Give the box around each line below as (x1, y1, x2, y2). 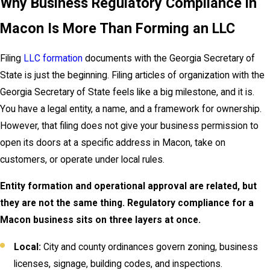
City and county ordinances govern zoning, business (41, 241, 259, 253)
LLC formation (24, 53, 83, 64)
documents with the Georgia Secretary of (83, 53, 255, 64)
